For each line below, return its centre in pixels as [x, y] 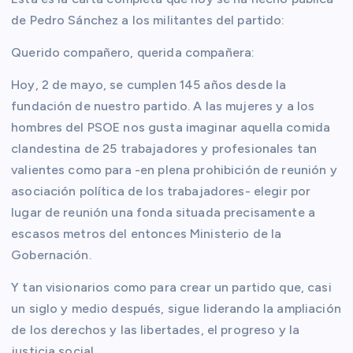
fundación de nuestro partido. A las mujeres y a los [163, 106]
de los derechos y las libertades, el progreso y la [156, 329]
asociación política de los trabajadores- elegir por [161, 191]
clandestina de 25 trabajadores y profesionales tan [164, 148]
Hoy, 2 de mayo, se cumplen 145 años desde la [149, 84]
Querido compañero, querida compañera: [133, 52]
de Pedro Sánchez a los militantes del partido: [148, 20]
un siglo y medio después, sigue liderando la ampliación [176, 308]
